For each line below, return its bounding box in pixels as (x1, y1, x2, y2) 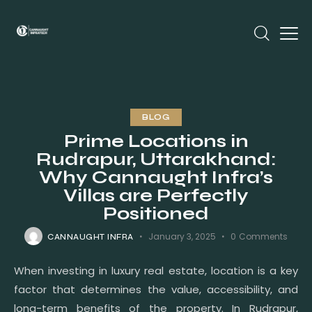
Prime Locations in (63, 130, 249, 152)
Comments (238, 230, 288, 242)
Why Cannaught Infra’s (39, 166, 273, 188)
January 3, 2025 (148, 230, 217, 242)
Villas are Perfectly (63, 184, 249, 206)
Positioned (103, 202, 209, 224)
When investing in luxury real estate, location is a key (14, 263, 298, 278)
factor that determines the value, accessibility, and (14, 281, 298, 297)
